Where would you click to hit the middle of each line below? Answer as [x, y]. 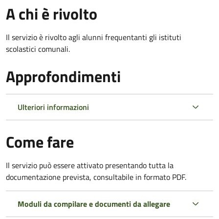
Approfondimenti [63, 76]
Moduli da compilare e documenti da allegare [94, 204]
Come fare [40, 142]
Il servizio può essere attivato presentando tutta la [90, 165]
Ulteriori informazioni [53, 107]
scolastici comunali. [38, 49]
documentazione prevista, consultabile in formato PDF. [96, 177]
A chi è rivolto [52, 13]
